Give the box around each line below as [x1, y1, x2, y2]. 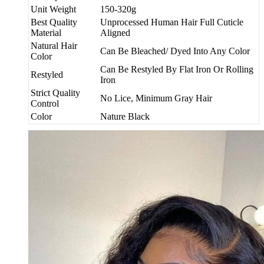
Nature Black [100, 111, 150, 121]
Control [31, 98, 59, 108]
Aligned [100, 27, 130, 38]
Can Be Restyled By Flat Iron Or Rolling [100, 64, 253, 74]
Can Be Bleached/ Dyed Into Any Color [100, 45, 250, 56]
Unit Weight [31, 4, 76, 14]
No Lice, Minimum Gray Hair [100, 93, 212, 103]
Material [31, 27, 61, 38]
